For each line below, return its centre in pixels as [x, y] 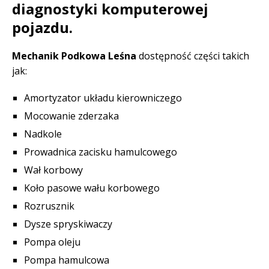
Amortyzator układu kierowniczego [103, 98]
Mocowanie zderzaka [71, 116]
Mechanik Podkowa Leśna [74, 56]
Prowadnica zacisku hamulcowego [101, 152]
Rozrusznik [49, 206]
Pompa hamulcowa [67, 260]
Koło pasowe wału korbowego [92, 188]
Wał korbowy [53, 170]
